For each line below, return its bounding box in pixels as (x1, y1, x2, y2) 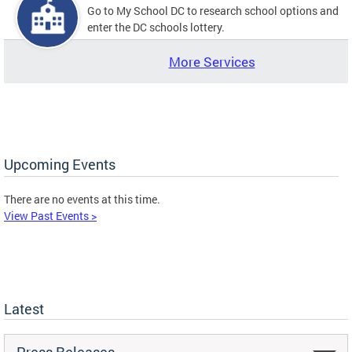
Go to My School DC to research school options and (87, 2, 339, 18)
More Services (168, 52, 255, 71)
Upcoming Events (4, 154, 115, 174)
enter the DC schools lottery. (87, 19, 225, 35)
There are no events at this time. (4, 191, 160, 207)
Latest (4, 299, 44, 318)
